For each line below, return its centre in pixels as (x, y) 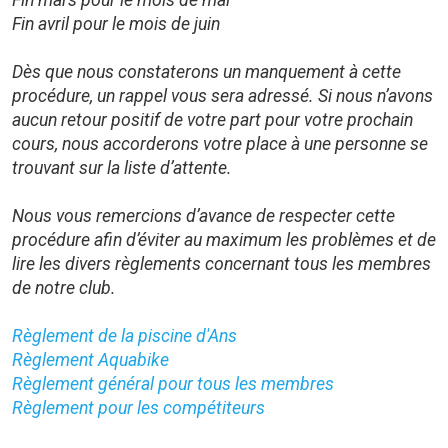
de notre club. (64, 288)
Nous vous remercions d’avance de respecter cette (203, 216)
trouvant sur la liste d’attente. (122, 168)
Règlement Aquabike (90, 360)
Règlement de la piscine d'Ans (124, 336)
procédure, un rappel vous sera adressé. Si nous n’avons (222, 96)
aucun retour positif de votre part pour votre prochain (212, 120)
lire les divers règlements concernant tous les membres (221, 264)
